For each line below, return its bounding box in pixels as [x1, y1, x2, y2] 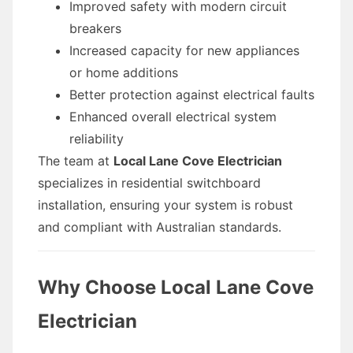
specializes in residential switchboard [38, 175, 261, 191]
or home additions [69, 65, 178, 80]
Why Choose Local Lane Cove [38, 276, 314, 299]
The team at [38, 153, 113, 169]
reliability [69, 131, 124, 147]
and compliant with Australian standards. [38, 219, 281, 235]
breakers [69, 20, 121, 36]
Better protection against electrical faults [69, 87, 314, 102]
